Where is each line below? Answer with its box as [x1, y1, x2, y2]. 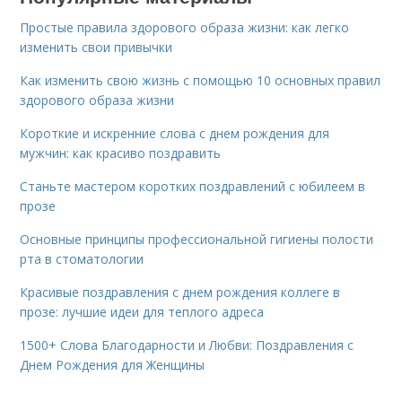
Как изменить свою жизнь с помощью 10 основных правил [20, 71, 381, 89]
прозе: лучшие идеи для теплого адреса [20, 302, 265, 320]
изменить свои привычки [20, 38, 173, 56]
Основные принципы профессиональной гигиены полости [20, 230, 374, 248]
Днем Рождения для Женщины [20, 355, 205, 373]
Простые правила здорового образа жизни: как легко [20, 18, 350, 36]
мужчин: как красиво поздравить [20, 144, 222, 162]
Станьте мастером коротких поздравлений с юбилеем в [20, 177, 366, 195]
